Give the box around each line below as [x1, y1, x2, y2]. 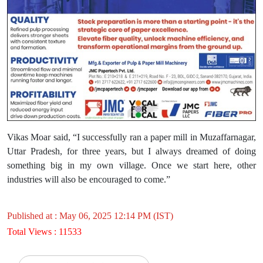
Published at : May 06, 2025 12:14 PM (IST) [7, 211, 173, 221]
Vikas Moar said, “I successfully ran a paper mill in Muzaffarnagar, [7, 132, 256, 143]
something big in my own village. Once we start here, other [7, 160, 256, 171]
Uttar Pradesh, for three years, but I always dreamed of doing [7, 146, 256, 157]
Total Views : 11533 [7, 227, 82, 237]
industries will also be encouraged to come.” [7, 174, 170, 185]
